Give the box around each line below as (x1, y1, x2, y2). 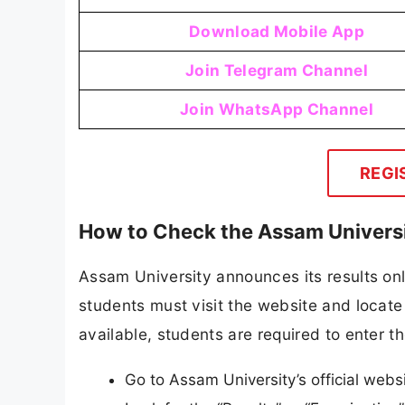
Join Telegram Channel (185, 61, 368, 80)
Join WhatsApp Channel (180, 99, 373, 119)
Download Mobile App (188, 22, 365, 42)
